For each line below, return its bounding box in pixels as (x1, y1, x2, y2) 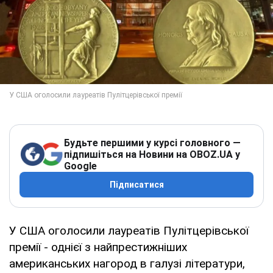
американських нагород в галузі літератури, (9, 256, 245, 271)
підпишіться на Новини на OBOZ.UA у (64, 148, 240, 160)
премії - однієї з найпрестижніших (9, 239, 187, 254)
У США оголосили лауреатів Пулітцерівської (9, 223, 249, 238)
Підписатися (109, 179, 164, 190)
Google (64, 160, 97, 172)
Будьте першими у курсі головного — (64, 136, 241, 149)
